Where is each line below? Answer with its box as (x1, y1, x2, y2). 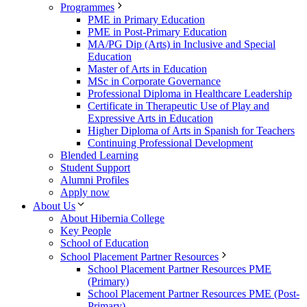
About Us (33, 199, 75, 212)
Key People (60, 224, 111, 236)
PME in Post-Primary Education (88, 25, 227, 38)
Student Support (60, 161, 130, 173)
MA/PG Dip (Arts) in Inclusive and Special (88, 38, 275, 50)
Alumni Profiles (60, 173, 129, 186)
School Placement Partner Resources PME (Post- (88, 287, 299, 299)
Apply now (60, 186, 110, 198)
